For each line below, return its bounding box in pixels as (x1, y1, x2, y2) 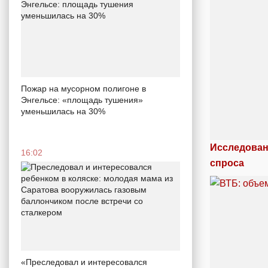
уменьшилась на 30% (21, 106, 105, 116)
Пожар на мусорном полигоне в (21, 83, 146, 93)
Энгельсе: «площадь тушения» (21, 95, 143, 105)
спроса (210, 157, 246, 168)
